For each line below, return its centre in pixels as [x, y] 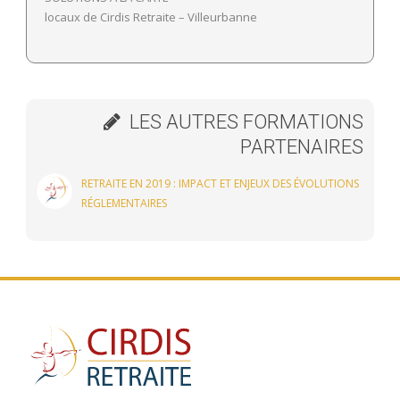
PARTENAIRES [302, 147]
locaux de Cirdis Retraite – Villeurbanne [151, 17]
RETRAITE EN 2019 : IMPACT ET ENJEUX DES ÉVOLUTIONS [220, 184]
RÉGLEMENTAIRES [124, 204]
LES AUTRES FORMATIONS [244, 122]
